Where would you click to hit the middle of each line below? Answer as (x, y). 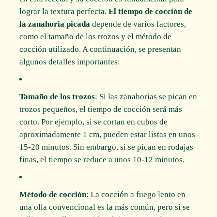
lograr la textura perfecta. (64, 11)
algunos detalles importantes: (70, 62)
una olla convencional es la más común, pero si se (105, 207)
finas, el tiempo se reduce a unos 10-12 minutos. (102, 159)
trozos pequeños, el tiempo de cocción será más (101, 109)
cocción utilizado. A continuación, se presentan (101, 49)
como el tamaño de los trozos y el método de (96, 36)
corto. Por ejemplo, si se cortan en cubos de (94, 122)
